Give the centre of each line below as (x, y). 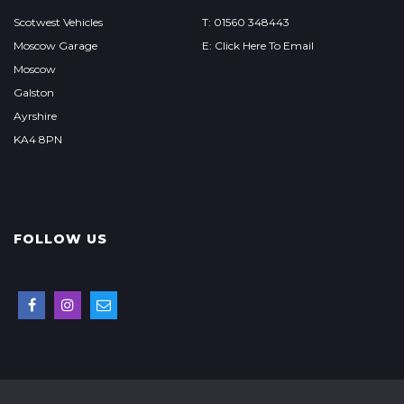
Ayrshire (35, 116)
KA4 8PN (38, 139)
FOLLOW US (60, 239)
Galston (34, 92)
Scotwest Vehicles (58, 22)
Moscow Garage (55, 46)
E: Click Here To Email (257, 46)
